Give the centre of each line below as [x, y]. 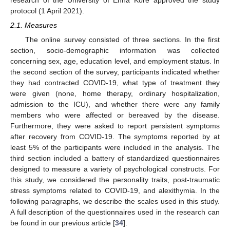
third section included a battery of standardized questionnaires [115, 158]
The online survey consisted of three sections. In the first [122, 40]
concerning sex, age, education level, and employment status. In [115, 61]
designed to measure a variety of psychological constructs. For [115, 169]
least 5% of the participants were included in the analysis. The [115, 148]
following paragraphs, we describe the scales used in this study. [115, 202]
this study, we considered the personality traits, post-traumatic [115, 180]
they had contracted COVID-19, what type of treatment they [115, 83]
